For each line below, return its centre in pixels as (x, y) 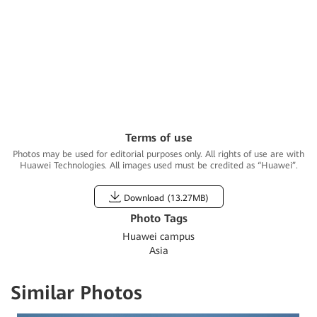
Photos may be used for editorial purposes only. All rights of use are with (158, 154)
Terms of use (158, 138)
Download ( (145, 198)
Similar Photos (76, 292)
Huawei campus (158, 236)
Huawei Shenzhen (158, 49)
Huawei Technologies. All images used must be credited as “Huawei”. (158, 165)
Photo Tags (158, 218)
